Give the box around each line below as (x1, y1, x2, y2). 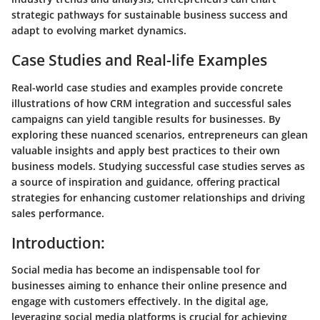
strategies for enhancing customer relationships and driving (11, 190, 305, 204)
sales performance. (11, 206, 104, 220)
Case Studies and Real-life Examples (11, 50, 267, 70)
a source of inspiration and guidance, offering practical (11, 174, 280, 189)
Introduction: (11, 232, 105, 253)
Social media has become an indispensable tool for (11, 263, 260, 276)
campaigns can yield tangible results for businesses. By (11, 111, 281, 126)
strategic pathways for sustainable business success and (11, 8, 288, 21)
